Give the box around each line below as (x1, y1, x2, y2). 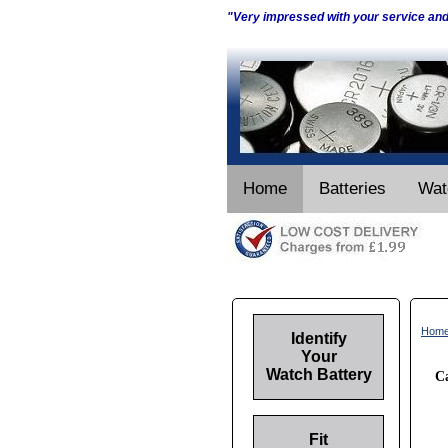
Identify (290, 330, 347, 347)
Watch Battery (265, 366, 372, 383)
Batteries (319, 179, 386, 198)
